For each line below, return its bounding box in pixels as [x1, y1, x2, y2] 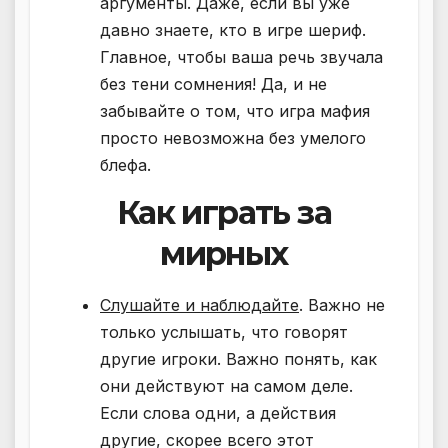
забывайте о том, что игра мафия [100, 100, 370, 121]
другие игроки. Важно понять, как [100, 348, 377, 369]
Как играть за [116, 192, 332, 232]
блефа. [100, 154, 151, 175]
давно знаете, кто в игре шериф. [100, 19, 366, 40]
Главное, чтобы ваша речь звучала [100, 46, 383, 67]
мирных [160, 233, 288, 273]
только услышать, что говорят [100, 321, 348, 342]
